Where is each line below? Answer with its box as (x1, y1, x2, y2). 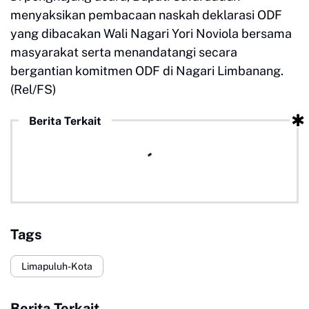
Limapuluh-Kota (21, 260, 92, 272)
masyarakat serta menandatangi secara (10, 45, 237, 59)
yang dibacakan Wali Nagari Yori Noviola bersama (10, 26, 292, 41)
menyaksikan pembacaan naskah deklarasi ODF (10, 8, 282, 22)
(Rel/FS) (10, 82, 57, 97)
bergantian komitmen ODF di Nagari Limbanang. (10, 63, 283, 78)
